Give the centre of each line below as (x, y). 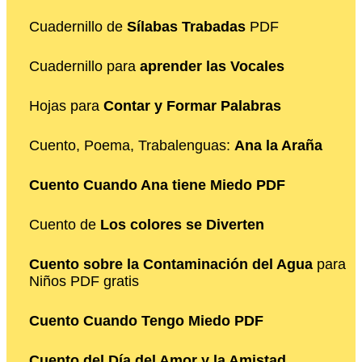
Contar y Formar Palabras (192, 105)
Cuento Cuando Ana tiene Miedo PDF (157, 185)
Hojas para (66, 105)
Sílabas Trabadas (186, 26)
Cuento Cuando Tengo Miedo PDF (146, 320)
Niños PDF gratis (84, 281)
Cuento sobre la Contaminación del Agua (171, 264)
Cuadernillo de (78, 26)
